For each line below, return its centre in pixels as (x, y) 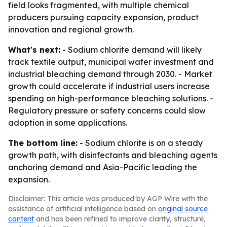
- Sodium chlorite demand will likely (131, 50)
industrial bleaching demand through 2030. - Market (110, 74)
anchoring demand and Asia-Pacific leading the (103, 167)
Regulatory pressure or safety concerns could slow (107, 110)
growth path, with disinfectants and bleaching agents (113, 155)
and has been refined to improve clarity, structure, (120, 219)
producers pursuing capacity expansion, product (103, 17)
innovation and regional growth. (71, 29)
